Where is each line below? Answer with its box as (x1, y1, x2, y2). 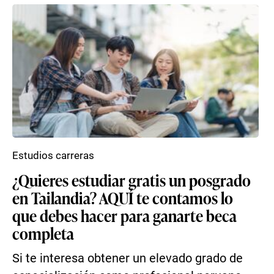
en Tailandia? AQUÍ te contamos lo (12, 187, 233, 209)
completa (12, 222, 74, 244)
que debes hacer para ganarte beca (12, 204, 237, 226)
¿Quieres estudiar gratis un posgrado (12, 169, 251, 191)
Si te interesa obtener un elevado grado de (12, 251, 243, 265)
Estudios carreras (12, 149, 94, 161)
